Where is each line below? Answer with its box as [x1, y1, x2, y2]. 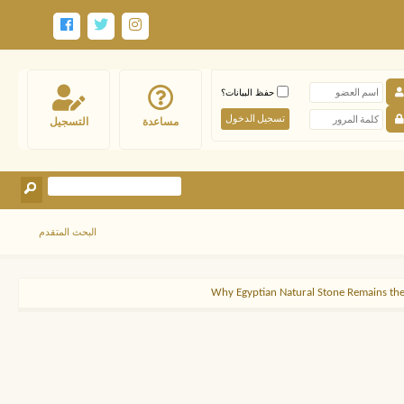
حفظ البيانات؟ [221, 87, 277, 97]
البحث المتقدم [39, 225, 96, 237]
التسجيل [49, 115, 88, 128]
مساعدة [142, 115, 179, 128]
